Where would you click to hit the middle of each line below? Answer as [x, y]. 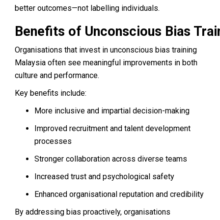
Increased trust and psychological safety [104, 176]
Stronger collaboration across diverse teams [111, 159]
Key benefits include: [51, 93]
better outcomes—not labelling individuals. [87, 8]
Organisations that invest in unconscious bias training [106, 50]
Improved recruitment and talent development [112, 128]
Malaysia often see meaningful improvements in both [106, 62]
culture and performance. [57, 75]
